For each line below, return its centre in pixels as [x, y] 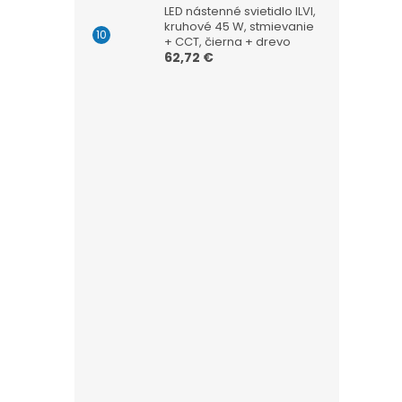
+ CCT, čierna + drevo [227, 42]
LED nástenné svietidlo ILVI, [240, 11]
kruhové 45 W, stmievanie [239, 26]
